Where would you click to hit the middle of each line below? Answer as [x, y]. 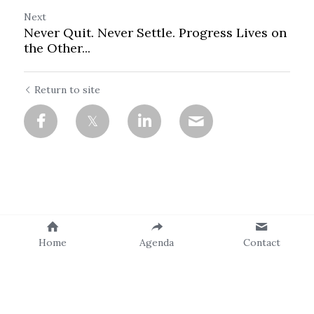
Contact [261, 243]
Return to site [67, 90]
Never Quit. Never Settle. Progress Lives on [155, 33]
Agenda [157, 243]
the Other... [57, 48]
